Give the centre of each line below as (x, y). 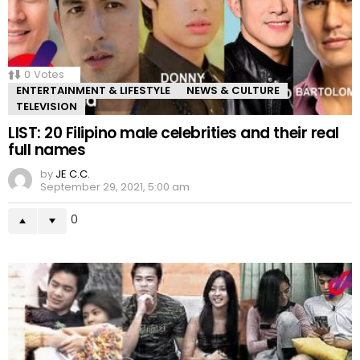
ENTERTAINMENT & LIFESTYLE (93, 91)
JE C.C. (73, 174)
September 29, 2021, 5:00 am (115, 187)
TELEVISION (47, 107)
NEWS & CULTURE (233, 91)
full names (47, 150)
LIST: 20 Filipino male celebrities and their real (174, 133)
